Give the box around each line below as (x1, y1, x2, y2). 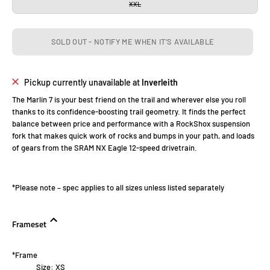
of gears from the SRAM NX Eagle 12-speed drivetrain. (12, 143, 197, 153)
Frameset (12, 218, 46, 231)
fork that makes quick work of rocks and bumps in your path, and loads (12, 131, 254, 141)
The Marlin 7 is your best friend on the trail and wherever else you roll (12, 95, 246, 105)
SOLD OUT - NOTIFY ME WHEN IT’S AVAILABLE (51, 36, 215, 46)
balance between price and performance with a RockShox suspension (12, 119, 250, 129)
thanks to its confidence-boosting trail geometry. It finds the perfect (12, 107, 246, 117)
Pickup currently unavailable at (24, 77, 142, 88)
